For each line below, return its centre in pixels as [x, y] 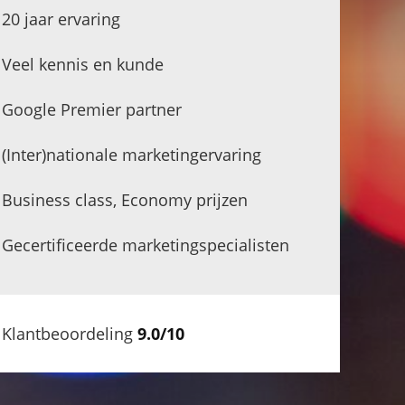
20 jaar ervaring [61, 19]
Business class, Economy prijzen [125, 199]
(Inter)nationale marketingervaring [132, 154]
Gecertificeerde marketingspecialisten [146, 245]
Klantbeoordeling [70, 333]
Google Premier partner [92, 109]
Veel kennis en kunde [83, 64]
